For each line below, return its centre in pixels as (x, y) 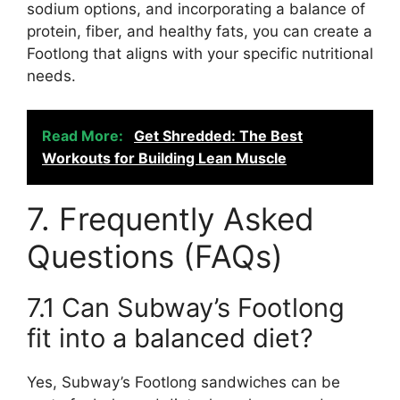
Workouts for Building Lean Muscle (164, 158)
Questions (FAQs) (155, 256)
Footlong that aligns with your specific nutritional (200, 53)
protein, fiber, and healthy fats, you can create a (200, 31)
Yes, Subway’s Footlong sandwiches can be (183, 382)
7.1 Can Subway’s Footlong (186, 308)
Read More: (84, 136)
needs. (51, 75)
